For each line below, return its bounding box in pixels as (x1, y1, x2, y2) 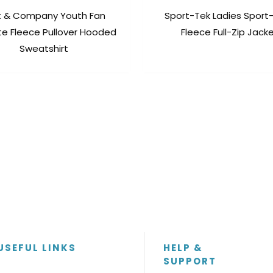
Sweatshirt (19, 42, 68, 55)
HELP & (163, 241, 203, 255)
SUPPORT (163, 255, 216, 268)
